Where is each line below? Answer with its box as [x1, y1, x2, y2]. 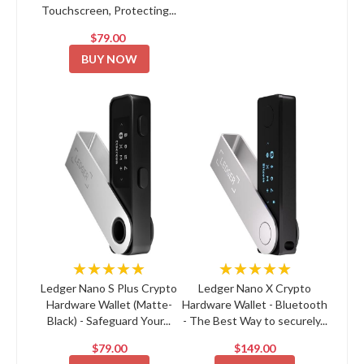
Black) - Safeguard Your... [47, 314, 171, 328]
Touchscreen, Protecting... [41, 3, 177, 18]
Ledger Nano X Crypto [198, 281, 312, 296]
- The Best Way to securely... [182, 314, 327, 328]
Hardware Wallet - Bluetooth [182, 297, 328, 312]
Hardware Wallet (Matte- [45, 297, 172, 312]
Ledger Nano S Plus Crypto [41, 281, 178, 296]
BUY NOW [80, 52, 137, 67]
